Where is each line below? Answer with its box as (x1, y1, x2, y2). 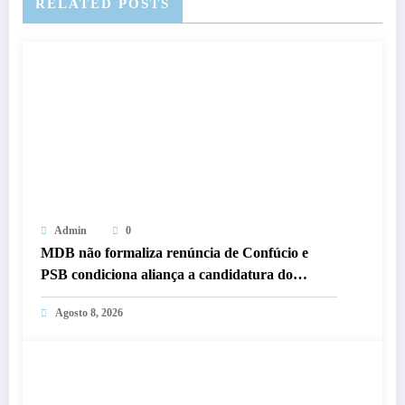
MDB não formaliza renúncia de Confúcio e (41, 245, 308, 261)
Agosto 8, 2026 (55, 306, 123, 320)
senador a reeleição (41, 288, 157, 305)
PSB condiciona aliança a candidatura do (41, 267, 293, 283)
